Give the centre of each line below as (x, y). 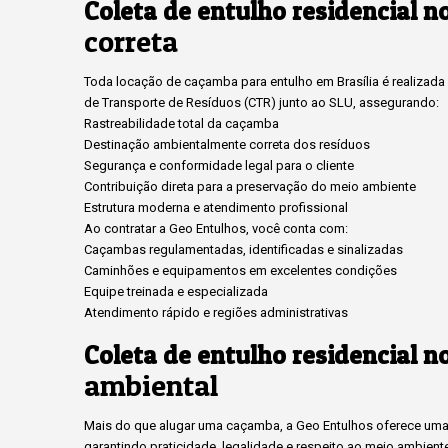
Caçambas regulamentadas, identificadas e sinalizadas (243, 249)
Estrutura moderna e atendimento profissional (216, 207)
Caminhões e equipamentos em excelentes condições (240, 270)
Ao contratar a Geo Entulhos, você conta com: (216, 228)
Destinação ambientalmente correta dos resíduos (227, 144)
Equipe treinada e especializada (176, 291)
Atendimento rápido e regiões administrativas (216, 312)
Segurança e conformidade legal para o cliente (219, 165)
